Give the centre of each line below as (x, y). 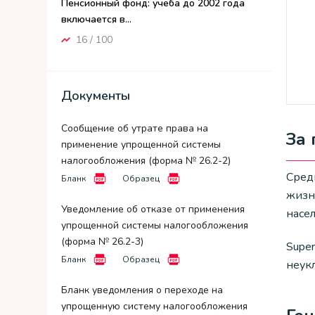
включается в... (96, 19)
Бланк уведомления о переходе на (142, 290)
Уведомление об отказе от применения (153, 209)
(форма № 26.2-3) (102, 242)
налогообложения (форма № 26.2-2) (146, 161)
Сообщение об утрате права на (135, 128)
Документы (96, 96)
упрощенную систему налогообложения (154, 306)
